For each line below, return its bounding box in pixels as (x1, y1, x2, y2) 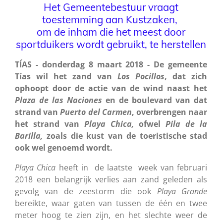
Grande (181, 185, 208, 197)
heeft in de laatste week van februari (55, 162, 208, 173)
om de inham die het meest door (37, 25, 185, 38)
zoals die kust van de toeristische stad (47, 130, 208, 141)
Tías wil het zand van (15, 70, 117, 82)
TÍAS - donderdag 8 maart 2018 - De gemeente (15, 58, 207, 70)
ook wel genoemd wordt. (15, 142, 112, 153)
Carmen (102, 106, 132, 117)
